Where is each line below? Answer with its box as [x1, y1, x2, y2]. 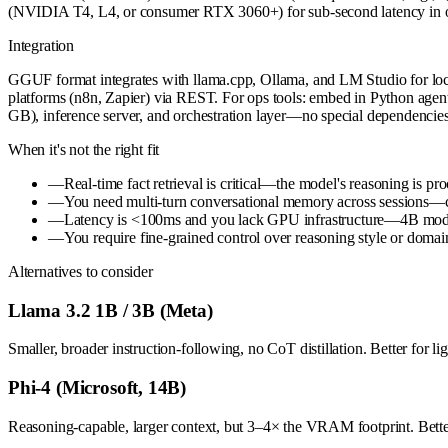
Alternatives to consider [8, 262, 153, 280]
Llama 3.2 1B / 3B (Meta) [8, 299, 213, 321]
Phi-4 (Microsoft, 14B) [8, 376, 187, 398]
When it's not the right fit [8, 140, 160, 158]
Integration [8, 36, 75, 54]
